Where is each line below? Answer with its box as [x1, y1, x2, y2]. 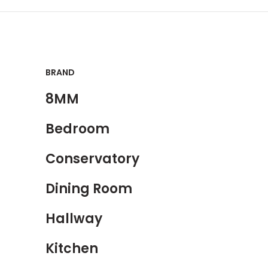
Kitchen [45, 239, 98, 258]
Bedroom [45, 120, 109, 139]
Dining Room [45, 179, 132, 199]
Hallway [45, 209, 102, 229]
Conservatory [45, 150, 139, 169]
